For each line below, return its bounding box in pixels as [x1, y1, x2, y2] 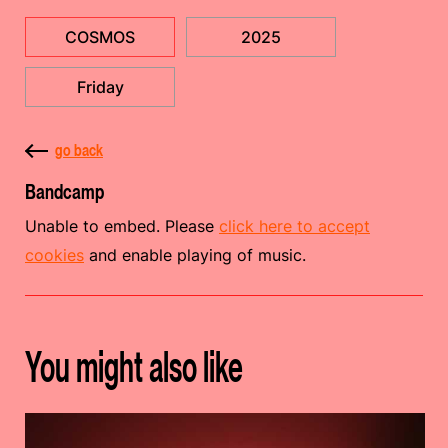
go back [55, 140, 103, 160]
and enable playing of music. [84, 245, 306, 265]
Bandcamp [25, 180, 104, 204]
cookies [25, 245, 84, 265]
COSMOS [65, 27, 135, 47]
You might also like [25, 341, 243, 392]
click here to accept [219, 216, 370, 236]
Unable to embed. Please [25, 216, 219, 236]
